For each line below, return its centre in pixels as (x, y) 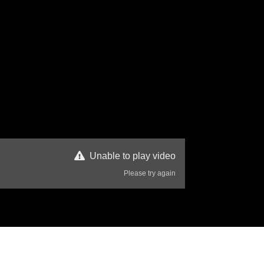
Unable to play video (132, 156)
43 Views (233, 244)
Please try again (149, 173)
